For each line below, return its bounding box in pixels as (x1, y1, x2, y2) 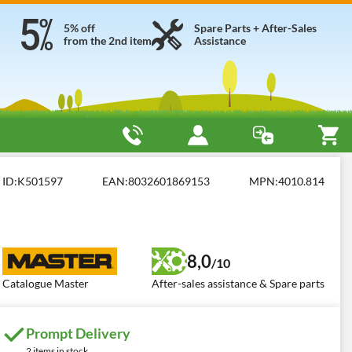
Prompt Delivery (26, 324, 130, 342)
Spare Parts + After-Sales (194, 21, 317, 35)
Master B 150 (53, 166, 120, 179)
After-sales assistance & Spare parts (152, 277, 324, 290)
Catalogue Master (2, 277, 89, 290)
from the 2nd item (64, 34, 152, 47)
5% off (64, 21, 95, 35)
